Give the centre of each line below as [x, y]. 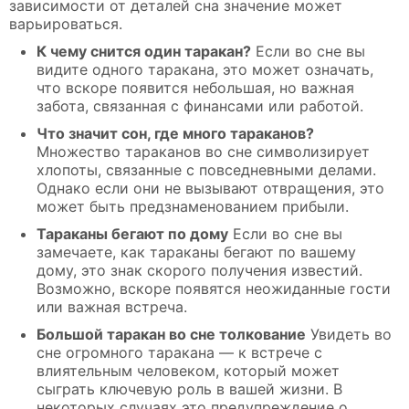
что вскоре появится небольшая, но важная [195, 88]
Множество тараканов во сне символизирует [203, 152]
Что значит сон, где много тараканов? [175, 134]
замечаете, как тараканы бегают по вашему [196, 252]
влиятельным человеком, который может [188, 371]
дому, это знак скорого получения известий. [199, 271]
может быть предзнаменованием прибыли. [193, 207]
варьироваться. [66, 24]
